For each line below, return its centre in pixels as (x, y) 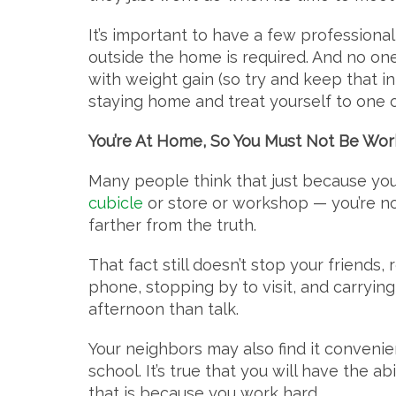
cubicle (116, 203)
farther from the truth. (172, 225)
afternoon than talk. (164, 309)
